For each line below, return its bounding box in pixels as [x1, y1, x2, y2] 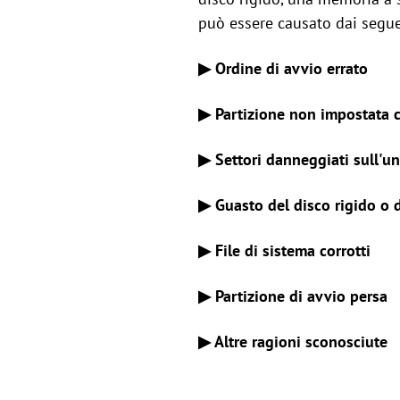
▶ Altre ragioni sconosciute [198, 330, 387, 352]
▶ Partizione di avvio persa [198, 285, 387, 306]
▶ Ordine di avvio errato [198, 57, 368, 79]
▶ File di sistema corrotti [198, 239, 371, 261]
